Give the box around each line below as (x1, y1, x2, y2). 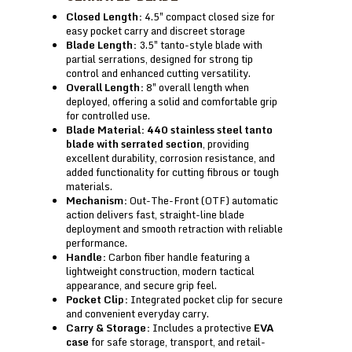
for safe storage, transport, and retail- (89, 332, 266, 350)
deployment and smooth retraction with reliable (66, 219, 283, 237)
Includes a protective (150, 318, 254, 336)
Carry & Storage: (66, 318, 150, 336)
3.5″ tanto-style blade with (137, 35, 262, 53)
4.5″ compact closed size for (142, 7, 275, 25)
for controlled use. (66, 106, 150, 124)
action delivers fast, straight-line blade (66, 205, 244, 223)
